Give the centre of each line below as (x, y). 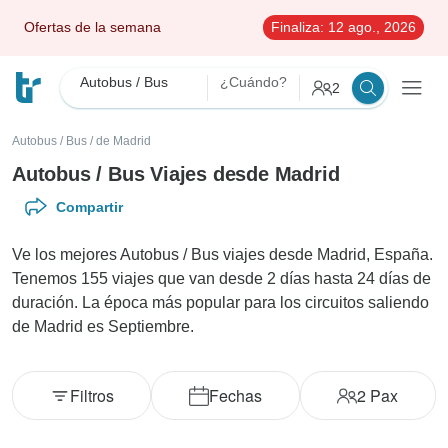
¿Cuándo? (253, 82)
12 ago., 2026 (370, 27)
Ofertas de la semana (92, 27)
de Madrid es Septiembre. (103, 326)
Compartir (89, 207)
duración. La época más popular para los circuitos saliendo (220, 302)
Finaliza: (297, 27)
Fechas (235, 395)
